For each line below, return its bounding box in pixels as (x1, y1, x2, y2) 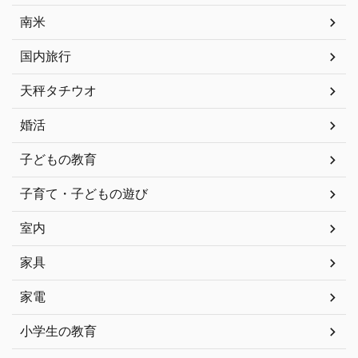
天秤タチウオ (20, 82, 97, 98)
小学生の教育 (20, 323, 97, 339)
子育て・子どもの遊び (20, 185, 148, 201)
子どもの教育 (20, 151, 97, 167)
